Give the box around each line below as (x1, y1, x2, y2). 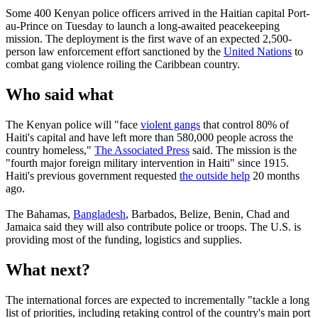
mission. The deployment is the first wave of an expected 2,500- (6, 33, 292, 45)
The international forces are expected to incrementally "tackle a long (6, 293, 309, 306)
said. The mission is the (190, 144, 297, 157)
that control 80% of (200, 119, 289, 131)
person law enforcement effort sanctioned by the (6, 45, 224, 58)
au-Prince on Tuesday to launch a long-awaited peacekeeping (6, 20, 280, 33)
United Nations (224, 45, 292, 58)
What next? (6, 261, 90, 280)
